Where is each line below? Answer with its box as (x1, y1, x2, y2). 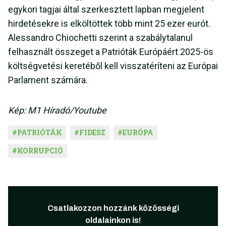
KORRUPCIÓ (17, 146, 63, 156)
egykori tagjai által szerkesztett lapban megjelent (8, 4, 204, 15)
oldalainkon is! (85, 216, 141, 225)
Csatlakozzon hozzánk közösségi (47, 204, 179, 213)
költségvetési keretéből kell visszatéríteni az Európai (8, 61, 218, 72)
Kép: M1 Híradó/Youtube (8, 105, 106, 116)
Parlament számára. (8, 75, 88, 86)
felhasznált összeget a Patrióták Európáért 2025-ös (8, 46, 213, 58)
